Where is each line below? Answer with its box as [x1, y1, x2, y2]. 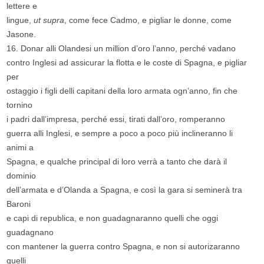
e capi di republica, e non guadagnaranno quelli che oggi [6, 213, 219, 223]
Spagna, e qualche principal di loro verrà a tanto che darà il [6, 157, 227, 167]
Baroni [6, 199, 31, 209]
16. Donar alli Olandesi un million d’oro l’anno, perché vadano [6, 44, 236, 54]
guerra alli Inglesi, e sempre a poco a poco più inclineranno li [6, 128, 233, 138]
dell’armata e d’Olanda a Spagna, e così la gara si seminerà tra [6, 185, 243, 195]
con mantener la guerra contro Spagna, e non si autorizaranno [6, 242, 240, 252]
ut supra [34, 15, 65, 25]
